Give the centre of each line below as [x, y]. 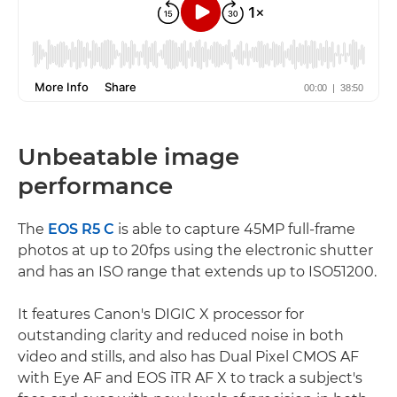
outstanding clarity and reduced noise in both [181, 336]
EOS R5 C [81, 230]
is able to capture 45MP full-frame [235, 230]
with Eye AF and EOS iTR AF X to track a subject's [190, 378]
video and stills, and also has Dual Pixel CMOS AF [188, 357]
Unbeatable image [128, 157]
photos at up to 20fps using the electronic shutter [195, 251]
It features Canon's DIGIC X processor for [161, 315]
